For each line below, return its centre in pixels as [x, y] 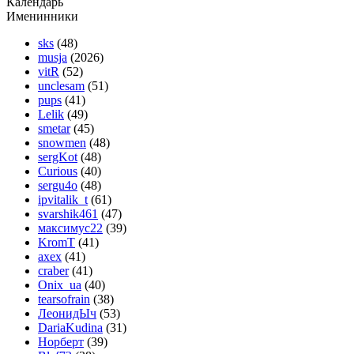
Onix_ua [60, 285]
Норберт [61, 342]
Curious [58, 171]
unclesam [61, 86]
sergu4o [58, 185]
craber [53, 271]
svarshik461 [68, 214]
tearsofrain [64, 299]
